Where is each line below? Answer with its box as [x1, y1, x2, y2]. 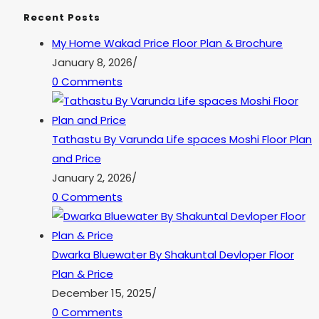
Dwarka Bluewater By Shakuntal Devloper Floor [52, 247, 294, 263]
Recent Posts [23, 11, 100, 25]
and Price [52, 151, 101, 167]
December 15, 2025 [52, 286, 152, 301]
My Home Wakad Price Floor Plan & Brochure [52, 36, 283, 51]
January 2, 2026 [52, 170, 132, 186]
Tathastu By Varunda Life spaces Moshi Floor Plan [52, 132, 312, 147]
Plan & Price [52, 266, 113, 282]
